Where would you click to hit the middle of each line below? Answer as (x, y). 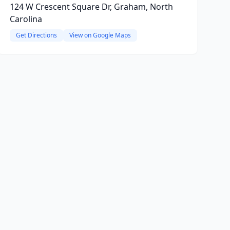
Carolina (26, 19)
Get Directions (36, 35)
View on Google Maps (100, 35)
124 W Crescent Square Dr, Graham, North (91, 7)
